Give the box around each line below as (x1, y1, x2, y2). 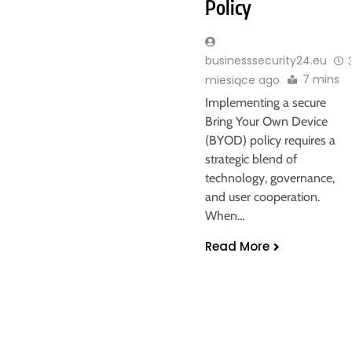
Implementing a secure (205, 94, 326, 110)
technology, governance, (205, 170, 335, 185)
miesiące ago (205, 71, 280, 88)
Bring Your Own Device (205, 113, 328, 129)
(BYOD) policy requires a (205, 132, 335, 148)
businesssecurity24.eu (205, 53, 327, 69)
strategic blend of (205, 151, 297, 167)
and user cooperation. (205, 189, 320, 204)
